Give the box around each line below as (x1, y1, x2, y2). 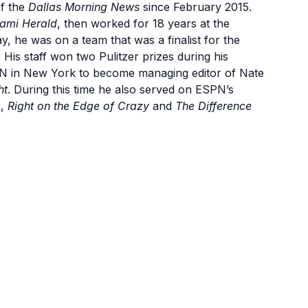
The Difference (175, 98, 252, 113)
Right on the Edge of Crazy (8, 98, 149, 113)
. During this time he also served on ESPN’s (8, 82, 234, 96)
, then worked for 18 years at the (57, 16, 230, 30)
